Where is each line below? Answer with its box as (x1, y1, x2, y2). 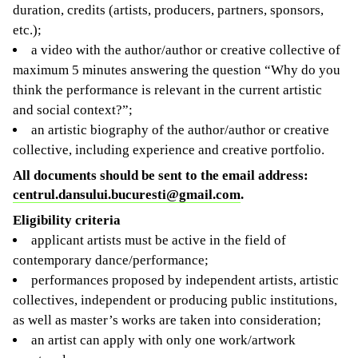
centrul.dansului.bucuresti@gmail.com (13, 186, 241, 202)
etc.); (13, 22, 42, 38)
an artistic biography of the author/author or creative (31, 121, 329, 137)
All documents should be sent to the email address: (13, 167, 308, 183)
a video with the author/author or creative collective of (31, 42, 340, 58)
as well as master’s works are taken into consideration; (13, 312, 321, 328)
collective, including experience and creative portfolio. (13, 141, 324, 157)
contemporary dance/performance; (13, 252, 209, 268)
